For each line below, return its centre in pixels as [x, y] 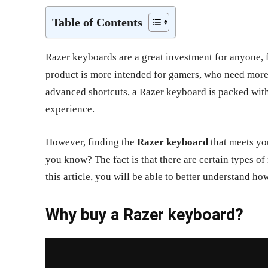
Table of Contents [97, 22]
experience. [70, 109]
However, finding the [91, 142]
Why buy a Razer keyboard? [144, 215]
